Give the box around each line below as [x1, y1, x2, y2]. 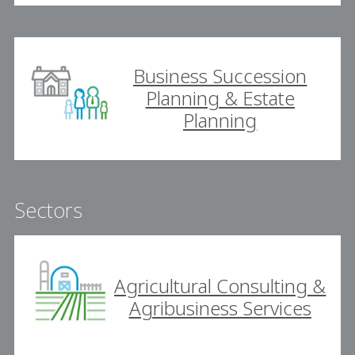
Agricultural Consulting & [114, 273, 326, 300]
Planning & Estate [145, 85, 295, 112]
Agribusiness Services [128, 295, 311, 322]
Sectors [14, 196, 82, 225]
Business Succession [133, 63, 307, 90]
